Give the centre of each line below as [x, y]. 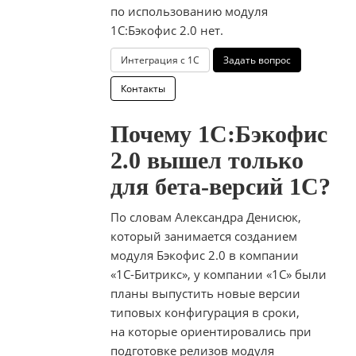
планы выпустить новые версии [205, 293]
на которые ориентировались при [211, 331]
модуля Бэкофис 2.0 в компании [205, 255]
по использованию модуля [189, 11]
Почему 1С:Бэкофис [219, 133]
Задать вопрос [257, 60]
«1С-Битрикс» [149, 274]
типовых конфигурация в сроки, [205, 312]
